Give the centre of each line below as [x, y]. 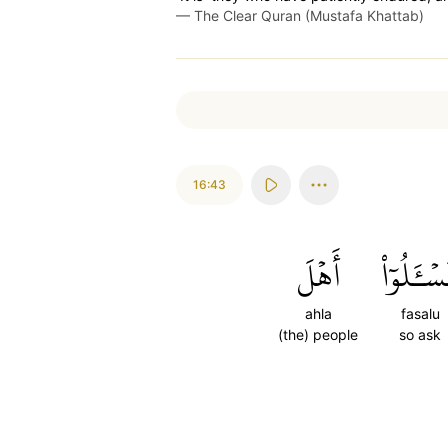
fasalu [420, 313]
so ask [420, 334]
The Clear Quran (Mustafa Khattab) [309, 15]
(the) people [318, 334]
